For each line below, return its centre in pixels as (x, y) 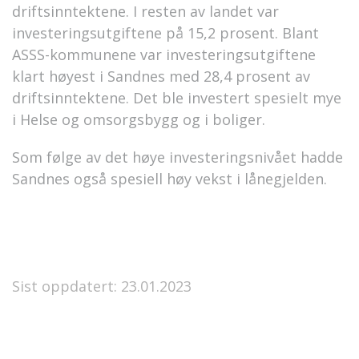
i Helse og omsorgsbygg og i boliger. (139, 119)
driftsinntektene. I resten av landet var (145, 11)
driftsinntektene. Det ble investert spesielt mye (177, 98)
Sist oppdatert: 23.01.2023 (102, 286)
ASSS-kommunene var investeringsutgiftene (164, 54)
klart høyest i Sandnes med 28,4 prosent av (161, 76)
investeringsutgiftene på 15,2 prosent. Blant (165, 33)
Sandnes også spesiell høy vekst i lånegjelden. (169, 179)
